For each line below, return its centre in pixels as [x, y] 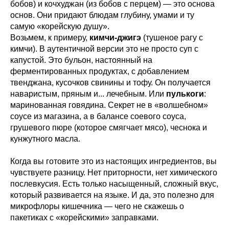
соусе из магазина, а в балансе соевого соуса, [98, 116]
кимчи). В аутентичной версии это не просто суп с [104, 49]
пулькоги [184, 94]
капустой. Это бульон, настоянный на [81, 60]
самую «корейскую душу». [60, 26]
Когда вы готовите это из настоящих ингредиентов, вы [113, 161]
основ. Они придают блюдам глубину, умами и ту [102, 15]
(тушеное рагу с [172, 37]
